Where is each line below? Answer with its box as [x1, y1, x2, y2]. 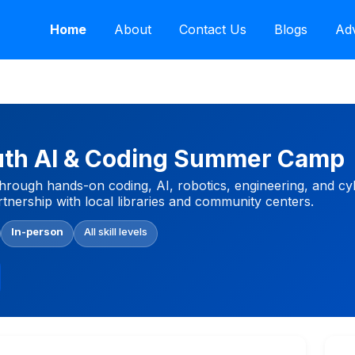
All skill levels [84, 224, 147, 238]
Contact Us [178, 21, 246, 38]
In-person [11, 224, 63, 238]
